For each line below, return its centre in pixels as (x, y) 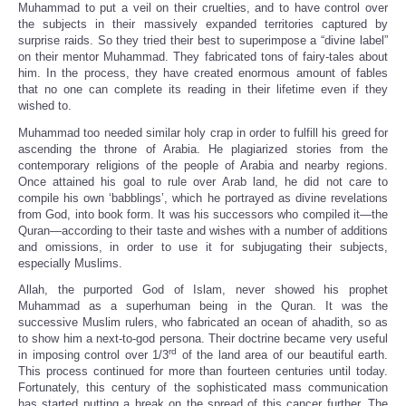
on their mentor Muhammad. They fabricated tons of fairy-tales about (203, 57)
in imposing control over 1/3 (93, 355)
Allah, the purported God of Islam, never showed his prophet (203, 290)
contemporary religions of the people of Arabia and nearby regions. (203, 165)
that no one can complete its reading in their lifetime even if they (203, 90)
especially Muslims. (70, 263)
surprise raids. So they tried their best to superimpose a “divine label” (203, 41)
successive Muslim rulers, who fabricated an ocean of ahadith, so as (203, 323)
